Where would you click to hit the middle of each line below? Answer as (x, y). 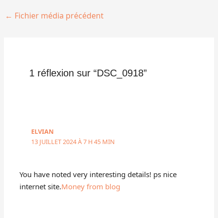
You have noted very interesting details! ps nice (98, 174)
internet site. (41, 186)
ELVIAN (43, 132)
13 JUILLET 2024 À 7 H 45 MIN (73, 142)
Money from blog (91, 186)
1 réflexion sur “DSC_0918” (88, 73)
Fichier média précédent (58, 16)
